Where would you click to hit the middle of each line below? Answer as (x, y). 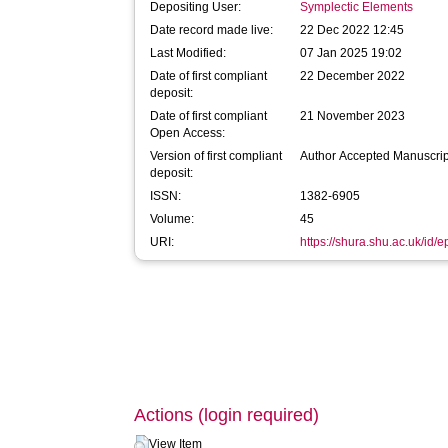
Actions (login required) (227, 415)
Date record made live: (212, 30)
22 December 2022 (353, 76)
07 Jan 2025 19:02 (351, 53)
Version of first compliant (216, 156)
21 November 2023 (353, 116)
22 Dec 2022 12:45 (352, 30)
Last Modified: (188, 53)
